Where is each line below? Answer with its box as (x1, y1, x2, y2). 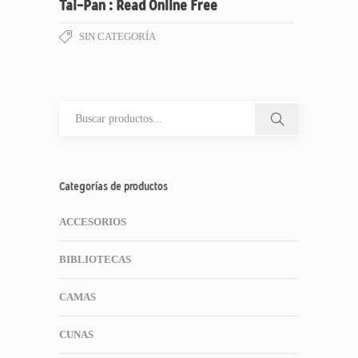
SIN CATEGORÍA (79, 30, 156, 42)
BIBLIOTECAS (59, 253, 131, 265)
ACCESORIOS (59, 216, 126, 228)
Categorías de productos (59, 180, 168, 193)
